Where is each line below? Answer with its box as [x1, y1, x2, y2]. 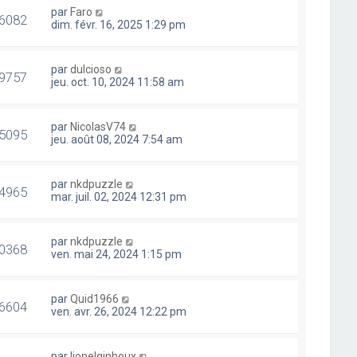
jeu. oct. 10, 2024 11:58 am [51, 76, 185, 88]
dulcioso [70, 63, 112, 76]
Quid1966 [70, 292, 120, 305]
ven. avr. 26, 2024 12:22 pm [51, 305, 187, 318]
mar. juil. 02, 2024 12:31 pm [51, 190, 187, 203]
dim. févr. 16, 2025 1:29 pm [51, 18, 186, 31]
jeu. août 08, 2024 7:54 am [51, 133, 183, 146]
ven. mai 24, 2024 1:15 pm [51, 248, 182, 261]
